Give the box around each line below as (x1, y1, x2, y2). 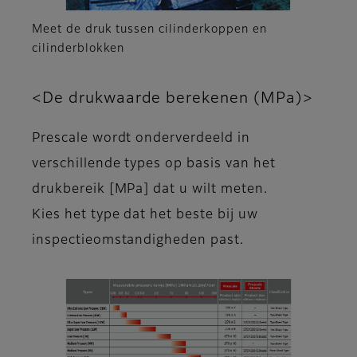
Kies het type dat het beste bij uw (32, 208, 258, 222)
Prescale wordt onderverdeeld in (32, 131, 250, 145)
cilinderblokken (32, 42, 125, 54)
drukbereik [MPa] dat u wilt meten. (32, 182, 268, 196)
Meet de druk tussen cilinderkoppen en (32, 23, 267, 35)
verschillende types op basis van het (32, 157, 276, 171)
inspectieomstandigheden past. (32, 233, 244, 247)
